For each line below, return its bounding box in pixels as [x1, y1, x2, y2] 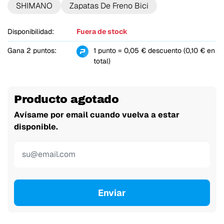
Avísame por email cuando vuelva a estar [14, 109, 180, 120]
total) [93, 56, 110, 66]
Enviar [98, 186, 126, 198]
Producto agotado [14, 92, 118, 105]
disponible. [14, 121, 58, 132]
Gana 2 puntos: [7, 46, 56, 55]
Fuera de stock [76, 27, 127, 36]
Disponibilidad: [7, 27, 54, 36]
